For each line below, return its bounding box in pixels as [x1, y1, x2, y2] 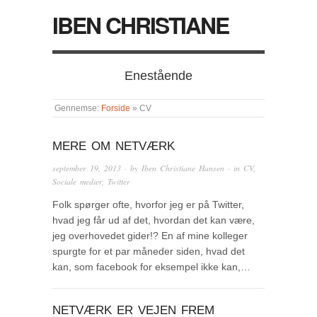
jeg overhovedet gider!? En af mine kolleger [52, 229, 248, 241]
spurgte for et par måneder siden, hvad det [52, 245, 245, 257]
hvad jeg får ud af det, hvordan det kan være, [52, 214, 255, 226]
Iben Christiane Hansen [142, 163, 224, 174]
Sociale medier [52, 176, 102, 188]
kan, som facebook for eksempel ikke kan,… [52, 260, 250, 272]
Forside [101, 103, 131, 113]
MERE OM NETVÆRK [52, 139, 175, 153]
